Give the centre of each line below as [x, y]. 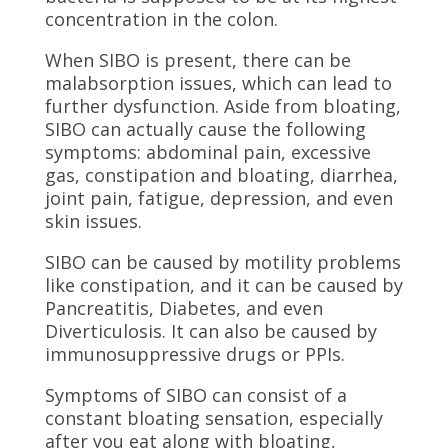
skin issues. [95, 221]
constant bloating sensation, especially [213, 418]
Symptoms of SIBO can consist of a [195, 395]
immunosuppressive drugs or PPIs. [194, 354]
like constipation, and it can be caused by [223, 285]
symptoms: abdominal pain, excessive [207, 152]
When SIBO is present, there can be [197, 60]
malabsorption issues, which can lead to [218, 83]
